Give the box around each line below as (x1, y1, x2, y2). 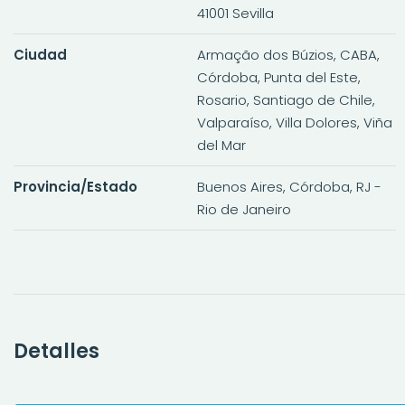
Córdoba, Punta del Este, (196, 67, 361, 87)
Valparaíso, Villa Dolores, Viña (196, 112, 392, 132)
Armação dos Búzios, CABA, (196, 44, 380, 64)
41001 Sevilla (196, 3, 274, 23)
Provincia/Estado (14, 176, 137, 196)
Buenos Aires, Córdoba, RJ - (196, 176, 381, 196)
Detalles (14, 336, 99, 365)
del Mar (196, 135, 246, 155)
